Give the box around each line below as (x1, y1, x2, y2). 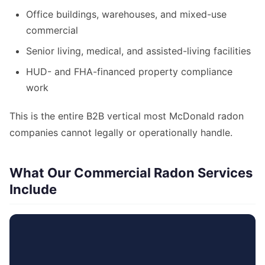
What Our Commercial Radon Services (9, 165, 253, 181)
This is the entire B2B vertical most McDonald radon (9, 110, 244, 122)
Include (9, 182, 57, 198)
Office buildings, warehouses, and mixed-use (26, 8, 227, 21)
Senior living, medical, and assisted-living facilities (26, 45, 251, 57)
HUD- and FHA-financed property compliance (26, 66, 232, 78)
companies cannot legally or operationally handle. (9, 127, 232, 139)
